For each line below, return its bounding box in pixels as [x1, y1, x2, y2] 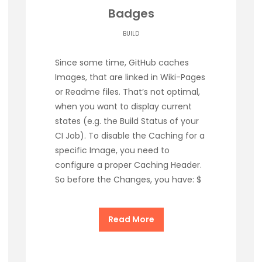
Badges [108, 5, 154, 22]
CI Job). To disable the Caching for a [55, 130, 205, 142]
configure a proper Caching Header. [55, 159, 202, 171]
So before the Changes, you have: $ [55, 174, 201, 186]
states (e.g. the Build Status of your [55, 115, 199, 127]
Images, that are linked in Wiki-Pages [55, 71, 205, 84]
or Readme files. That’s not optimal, [55, 86, 200, 98]
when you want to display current [55, 101, 192, 113]
